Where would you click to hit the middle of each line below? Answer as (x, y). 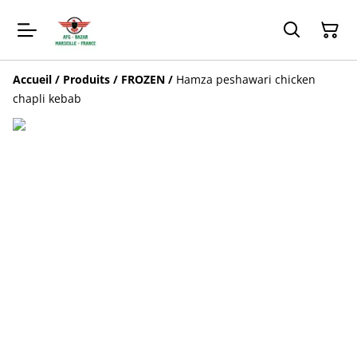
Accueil (32, 80)
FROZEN (143, 80)
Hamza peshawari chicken (246, 80)
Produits (86, 80)
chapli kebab (47, 99)
